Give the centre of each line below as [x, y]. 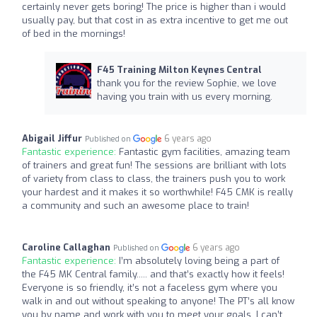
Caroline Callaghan [66, 247]
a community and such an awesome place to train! [136, 206]
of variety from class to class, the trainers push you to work [154, 179]
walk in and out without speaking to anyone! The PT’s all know [158, 301]
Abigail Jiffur [52, 138]
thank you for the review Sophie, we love [186, 83]
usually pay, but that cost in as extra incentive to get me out [155, 20]
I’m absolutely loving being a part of [199, 261]
